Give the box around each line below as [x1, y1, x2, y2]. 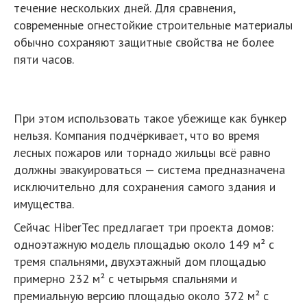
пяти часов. [14, 51, 74, 67]
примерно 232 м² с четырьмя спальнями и [14, 271, 237, 286]
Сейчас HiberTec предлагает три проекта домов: [14, 219, 273, 235]
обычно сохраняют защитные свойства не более [14, 34, 274, 50]
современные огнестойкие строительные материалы [14, 17, 293, 33]
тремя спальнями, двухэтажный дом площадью [14, 254, 266, 269]
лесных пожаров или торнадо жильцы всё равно [14, 145, 271, 160]
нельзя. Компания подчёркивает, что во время [14, 127, 260, 143]
